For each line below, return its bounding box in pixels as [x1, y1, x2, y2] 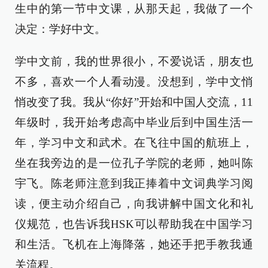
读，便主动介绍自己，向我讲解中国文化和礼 [15, 197, 253, 210]
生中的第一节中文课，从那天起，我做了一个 [15, 2, 253, 15]
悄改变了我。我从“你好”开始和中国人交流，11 [15, 96, 253, 108]
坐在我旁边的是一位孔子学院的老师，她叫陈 [15, 157, 253, 169]
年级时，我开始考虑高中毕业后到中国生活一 [15, 116, 253, 129]
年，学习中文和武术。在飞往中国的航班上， [15, 136, 253, 149]
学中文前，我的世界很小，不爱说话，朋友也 [15, 55, 253, 68]
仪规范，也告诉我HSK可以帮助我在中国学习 [15, 218, 253, 230]
